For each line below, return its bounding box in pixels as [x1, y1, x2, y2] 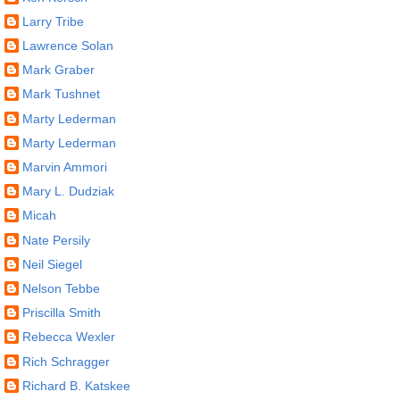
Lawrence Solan [22, 38, 113, 54]
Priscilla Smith [22, 305, 101, 321]
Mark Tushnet [22, 87, 100, 102]
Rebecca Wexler [22, 329, 115, 345]
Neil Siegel [22, 256, 82, 271]
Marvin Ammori [22, 160, 107, 174]
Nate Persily [22, 232, 90, 247]
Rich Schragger [22, 354, 110, 369]
